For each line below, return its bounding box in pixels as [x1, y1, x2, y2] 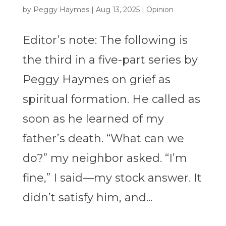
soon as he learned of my [22, 112, 164, 126]
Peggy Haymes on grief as [22, 73, 171, 87]
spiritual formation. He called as [22, 92, 200, 106]
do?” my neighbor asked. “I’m [22, 151, 187, 165]
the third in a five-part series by [22, 53, 198, 67]
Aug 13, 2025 [95, 5, 140, 15]
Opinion [146, 5, 174, 15]
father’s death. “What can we [22, 132, 184, 146]
